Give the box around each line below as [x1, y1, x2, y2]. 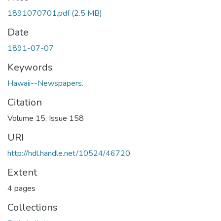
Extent [7, 165, 37, 179]
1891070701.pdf [7, 7, 70, 19]
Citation [7, 95, 42, 109]
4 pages [7, 183, 36, 194]
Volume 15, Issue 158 [7, 112, 84, 124]
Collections [7, 200, 58, 214]
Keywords [7, 60, 53, 74]
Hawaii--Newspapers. [7, 77, 83, 89]
